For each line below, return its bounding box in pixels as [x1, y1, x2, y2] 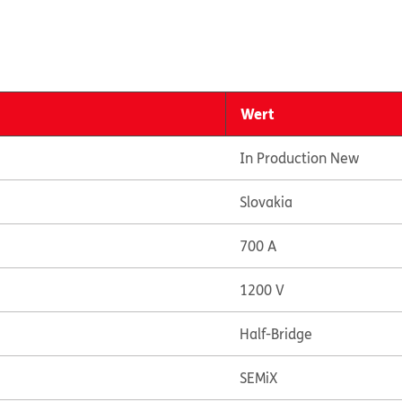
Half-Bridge [239, 324, 312, 344]
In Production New [239, 148, 359, 168]
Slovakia [239, 192, 293, 212]
